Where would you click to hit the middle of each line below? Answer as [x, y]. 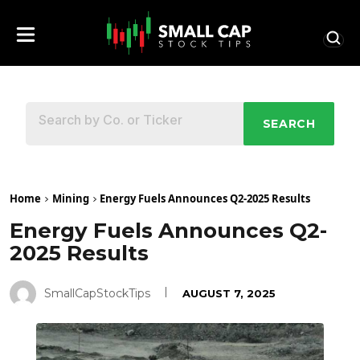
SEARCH [289, 124]
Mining [71, 198]
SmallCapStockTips [97, 293]
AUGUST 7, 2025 [229, 293]
